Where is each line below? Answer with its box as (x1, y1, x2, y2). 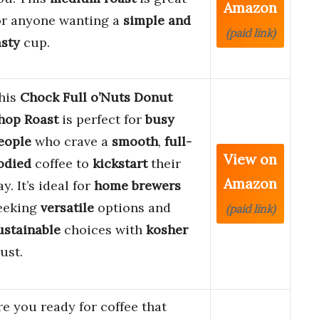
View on (224, 150, 277, 169)
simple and (123, 12, 191, 29)
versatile (41, 199, 94, 216)
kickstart (93, 155, 147, 172)
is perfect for (58, 111, 145, 128)
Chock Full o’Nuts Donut (20, 89, 172, 106)
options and (94, 199, 171, 216)
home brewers (94, 177, 181, 194)
